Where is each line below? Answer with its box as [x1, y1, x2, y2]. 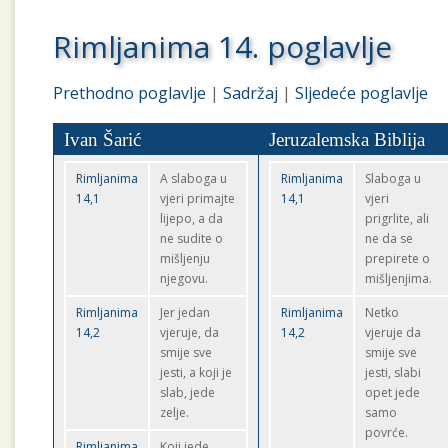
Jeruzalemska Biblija [269, 129, 426, 150]
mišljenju [160, 250, 211, 267]
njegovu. [160, 270, 209, 287]
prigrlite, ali [365, 210, 430, 227]
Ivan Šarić [64, 129, 142, 150]
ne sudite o [160, 230, 224, 247]
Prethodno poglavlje [53, 82, 207, 104]
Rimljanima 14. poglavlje [53, 26, 393, 67]
